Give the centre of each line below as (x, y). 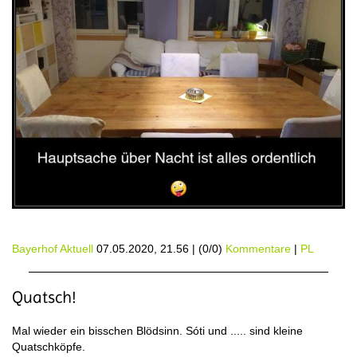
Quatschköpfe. (49, 347)
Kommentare (258, 249)
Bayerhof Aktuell (53, 249)
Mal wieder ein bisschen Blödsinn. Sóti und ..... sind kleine (157, 331)
